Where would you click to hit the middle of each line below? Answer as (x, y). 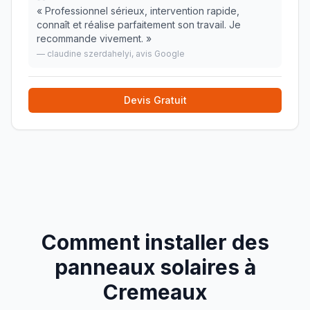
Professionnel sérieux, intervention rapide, (142, 11)
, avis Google (158, 54)
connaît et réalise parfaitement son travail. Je (139, 25)
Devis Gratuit (155, 100)
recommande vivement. (90, 38)
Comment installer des (155, 242)
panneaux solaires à (155, 267)
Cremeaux (155, 292)
